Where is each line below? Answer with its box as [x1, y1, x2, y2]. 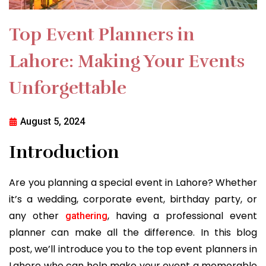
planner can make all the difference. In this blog [9, 225, 257, 239]
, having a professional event [107, 208, 257, 223]
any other [9, 208, 65, 223]
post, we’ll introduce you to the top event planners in [9, 242, 257, 256]
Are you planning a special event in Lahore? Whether [9, 175, 257, 189]
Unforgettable [9, 77, 126, 99]
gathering [65, 210, 107, 221]
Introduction [9, 141, 119, 163]
